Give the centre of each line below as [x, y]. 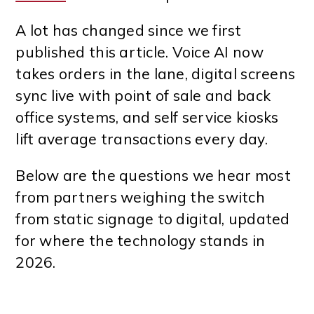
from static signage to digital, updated [153, 219]
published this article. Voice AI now [139, 52]
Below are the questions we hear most [153, 176]
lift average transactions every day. [142, 139]
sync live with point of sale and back [143, 96]
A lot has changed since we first [129, 30]
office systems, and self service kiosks [147, 117]
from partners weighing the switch [140, 197]
